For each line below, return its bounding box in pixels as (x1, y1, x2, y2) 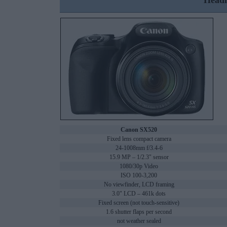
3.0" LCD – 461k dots (112, 190, 166, 198)
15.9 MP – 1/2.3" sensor (109, 154, 169, 161)
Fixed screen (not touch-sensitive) (98, 199, 179, 207)
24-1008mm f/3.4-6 (115, 144, 163, 152)
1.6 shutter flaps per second (106, 208, 172, 216)
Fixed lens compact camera (106, 135, 171, 143)
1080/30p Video (120, 163, 158, 170)
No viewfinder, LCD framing (103, 181, 174, 188)
